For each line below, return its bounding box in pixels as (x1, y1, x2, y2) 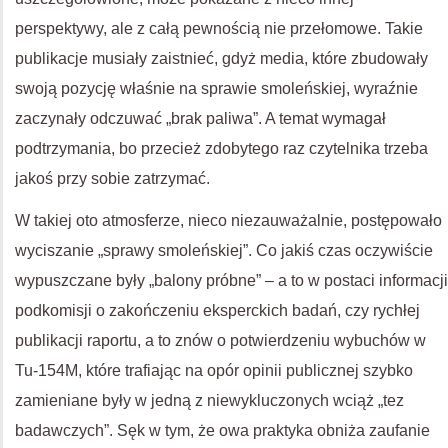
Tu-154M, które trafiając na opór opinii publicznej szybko (15, 362, 413, 379)
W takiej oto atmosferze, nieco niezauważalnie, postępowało (15, 212, 442, 229)
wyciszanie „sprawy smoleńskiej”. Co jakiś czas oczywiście (15, 242, 433, 259)
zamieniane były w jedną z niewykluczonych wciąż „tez (15, 392, 404, 409)
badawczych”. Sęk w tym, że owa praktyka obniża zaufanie (15, 422, 430, 439)
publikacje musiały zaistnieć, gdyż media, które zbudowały (15, 50, 428, 67)
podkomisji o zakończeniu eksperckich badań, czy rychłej (15, 302, 420, 319)
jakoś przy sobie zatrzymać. (15, 170, 210, 187)
